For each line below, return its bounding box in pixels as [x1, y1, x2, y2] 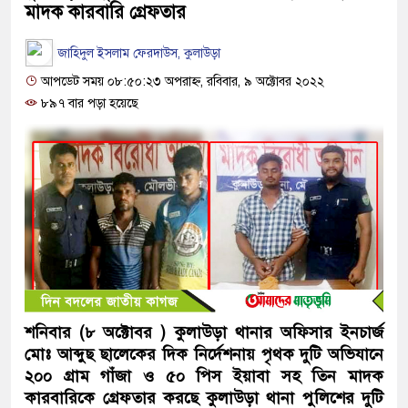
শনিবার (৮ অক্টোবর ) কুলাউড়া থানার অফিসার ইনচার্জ [25, 322, 383, 343]
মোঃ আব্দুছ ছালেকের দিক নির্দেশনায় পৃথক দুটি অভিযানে [25, 344, 383, 365]
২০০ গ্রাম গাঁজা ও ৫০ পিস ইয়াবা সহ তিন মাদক [25, 366, 383, 387]
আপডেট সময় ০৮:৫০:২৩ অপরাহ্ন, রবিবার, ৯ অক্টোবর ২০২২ [37, 74, 324, 89]
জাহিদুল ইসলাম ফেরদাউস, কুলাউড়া [54, 45, 220, 61]
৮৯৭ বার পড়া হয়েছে [37, 96, 138, 111]
